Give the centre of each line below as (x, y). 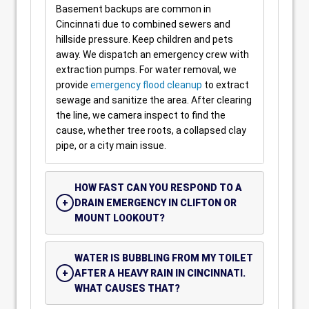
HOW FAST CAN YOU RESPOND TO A (158, 188)
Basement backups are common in (133, 9)
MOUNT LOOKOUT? (120, 218)
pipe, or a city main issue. (111, 146)
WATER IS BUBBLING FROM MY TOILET (164, 258)
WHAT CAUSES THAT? (127, 288)
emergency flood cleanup (146, 85)
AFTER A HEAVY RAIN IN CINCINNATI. (160, 273)
